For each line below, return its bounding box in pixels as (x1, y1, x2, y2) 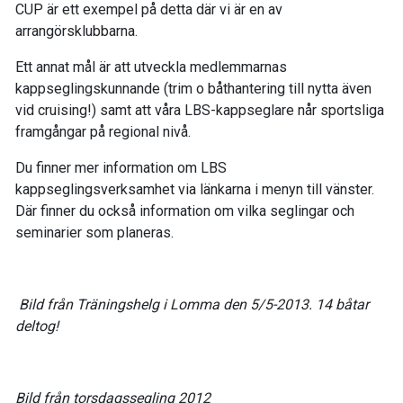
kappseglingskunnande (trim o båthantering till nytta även (15, 80, 372, 97)
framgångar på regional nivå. (15, 123, 191, 140)
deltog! (15, 318, 58, 335)
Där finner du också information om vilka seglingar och (15, 202, 354, 219)
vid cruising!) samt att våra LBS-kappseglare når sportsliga (15, 102, 384, 119)
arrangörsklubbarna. (15, 22, 138, 40)
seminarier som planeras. (15, 224, 174, 241)
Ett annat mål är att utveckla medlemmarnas (15, 58, 287, 76)
